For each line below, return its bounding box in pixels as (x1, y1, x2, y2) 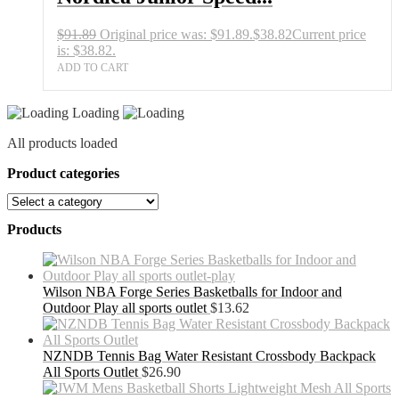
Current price (292, 26, 366, 42)
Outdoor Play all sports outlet (43, 300, 207, 316)
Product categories (7, 165, 119, 181)
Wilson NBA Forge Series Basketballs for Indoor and (43, 284, 342, 300)
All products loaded (7, 134, 118, 151)
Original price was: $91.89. (100, 26, 253, 42)
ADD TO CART (57, 61, 128, 74)
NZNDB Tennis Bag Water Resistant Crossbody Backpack (43, 348, 376, 364)
